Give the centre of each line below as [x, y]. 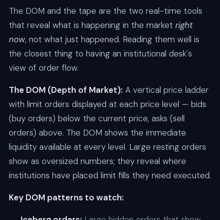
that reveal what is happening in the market [92, 25]
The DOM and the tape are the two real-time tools [105, 11]
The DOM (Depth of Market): [66, 90]
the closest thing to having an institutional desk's [100, 54]
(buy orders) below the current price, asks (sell [96, 119]
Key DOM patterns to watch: [66, 198]
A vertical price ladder [165, 90]
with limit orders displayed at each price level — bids [107, 104]
